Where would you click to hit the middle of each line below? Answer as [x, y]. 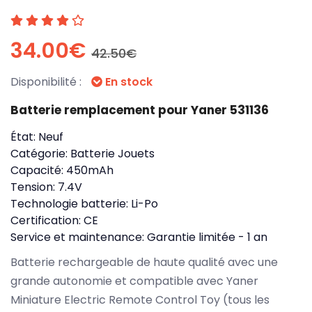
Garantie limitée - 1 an [207, 237]
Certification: [47, 220]
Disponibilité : [47, 81]
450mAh [90, 170]
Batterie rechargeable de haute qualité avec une [144, 262]
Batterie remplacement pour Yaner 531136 [140, 110]
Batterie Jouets [112, 153]
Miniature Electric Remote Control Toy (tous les [140, 299]
